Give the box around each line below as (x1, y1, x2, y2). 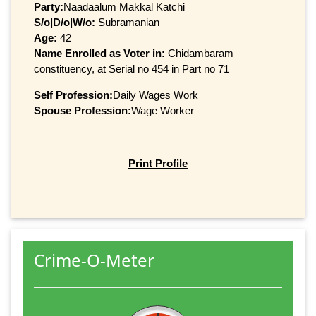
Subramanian (95, 16, 159, 28)
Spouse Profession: (34, 104, 131, 116)
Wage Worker (131, 104, 194, 116)
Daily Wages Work (113, 88, 198, 101)
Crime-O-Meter (34, 248, 154, 272)
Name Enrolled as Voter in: (34, 47, 168, 59)
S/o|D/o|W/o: (34, 16, 95, 28)
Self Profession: (34, 88, 113, 101)
